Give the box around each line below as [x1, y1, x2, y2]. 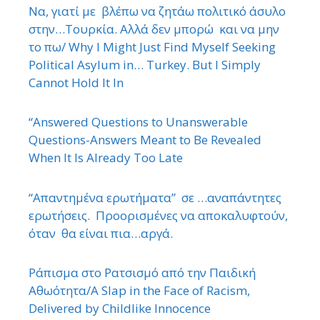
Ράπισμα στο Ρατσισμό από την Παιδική [29, 264, 256, 281]
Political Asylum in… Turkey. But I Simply [29, 56, 261, 73]
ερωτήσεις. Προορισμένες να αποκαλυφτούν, [29, 206, 288, 224]
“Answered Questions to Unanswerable [29, 114, 248, 131]
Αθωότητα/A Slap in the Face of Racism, [29, 282, 250, 299]
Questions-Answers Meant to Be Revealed [29, 131, 261, 149]
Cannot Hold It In [29, 74, 124, 91]
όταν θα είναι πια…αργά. [29, 224, 179, 241]
